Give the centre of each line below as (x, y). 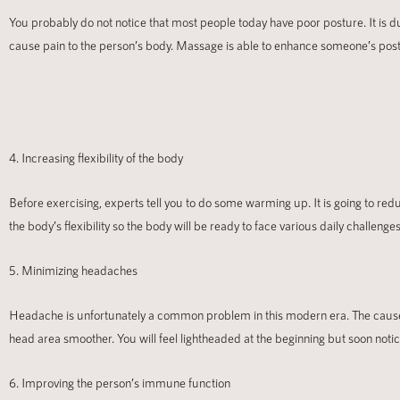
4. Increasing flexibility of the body (96, 158)
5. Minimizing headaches (73, 271)
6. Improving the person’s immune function (120, 383)
